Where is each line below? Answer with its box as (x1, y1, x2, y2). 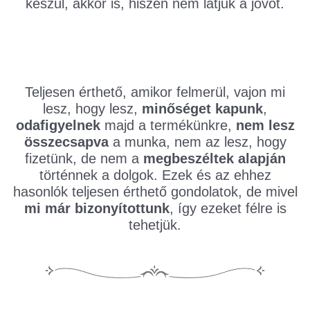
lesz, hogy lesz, (43, 101, 142, 117)
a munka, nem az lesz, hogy (108, 134, 286, 150)
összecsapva (24, 134, 109, 150)
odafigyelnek (15, 118, 100, 134)
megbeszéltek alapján (143, 151, 286, 167)
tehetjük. (129, 217, 181, 233)
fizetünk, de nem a (24, 151, 143, 167)
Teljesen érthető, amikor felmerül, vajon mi (25, 84, 285, 100)
